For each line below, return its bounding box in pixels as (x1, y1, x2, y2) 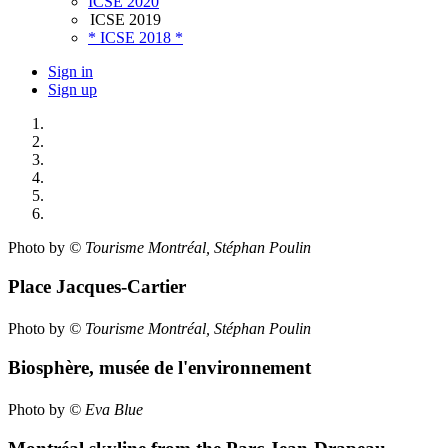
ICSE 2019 (90, 11, 161, 29)
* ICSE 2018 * (88, 29, 183, 47)
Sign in (48, 63, 93, 81)
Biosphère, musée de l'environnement (8, 356, 311, 378)
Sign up (48, 81, 97, 99)
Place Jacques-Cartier (8, 276, 186, 298)
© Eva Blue (69, 401, 143, 419)
